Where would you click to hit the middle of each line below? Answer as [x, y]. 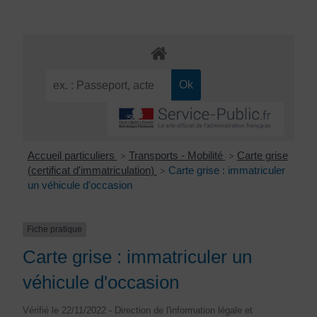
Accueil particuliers [72, 156]
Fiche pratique [54, 230]
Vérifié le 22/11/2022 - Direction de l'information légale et [138, 310]
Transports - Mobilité [177, 156]
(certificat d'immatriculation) [92, 171]
